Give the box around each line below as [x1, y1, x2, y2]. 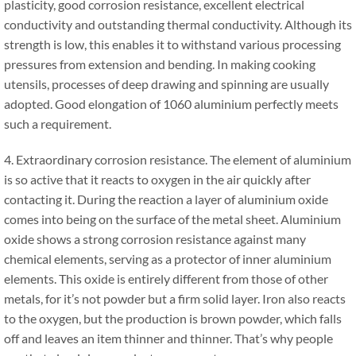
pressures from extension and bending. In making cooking [4, 56, 315, 72]
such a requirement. [4, 116, 111, 131]
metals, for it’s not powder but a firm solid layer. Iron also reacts [4, 291, 346, 306]
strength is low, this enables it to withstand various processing [4, 37, 341, 52]
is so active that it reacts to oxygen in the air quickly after [4, 172, 311, 187]
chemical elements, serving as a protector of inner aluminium [4, 251, 331, 266]
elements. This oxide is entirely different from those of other [4, 271, 328, 286]
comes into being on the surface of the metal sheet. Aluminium [4, 211, 341, 226]
